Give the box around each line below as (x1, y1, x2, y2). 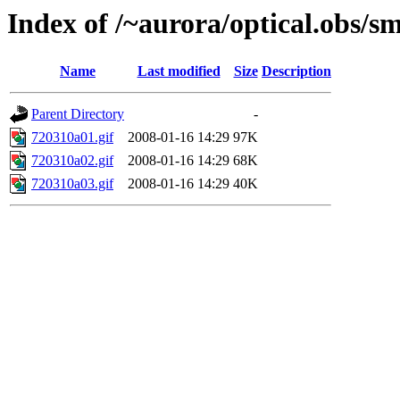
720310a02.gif (31, 153, 113, 169)
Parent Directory (31, 106, 124, 122)
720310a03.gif (31, 176, 113, 192)
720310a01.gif (31, 129, 113, 146)
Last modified (137, 63, 221, 79)
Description (262, 63, 331, 79)
